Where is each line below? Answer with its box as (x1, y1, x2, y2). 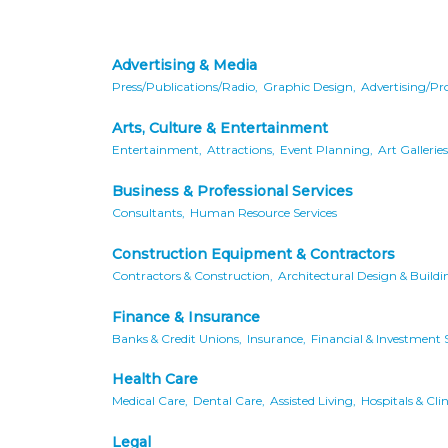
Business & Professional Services (112, 181, 353, 200)
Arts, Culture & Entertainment (112, 118, 328, 137)
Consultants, (112, 204, 185, 220)
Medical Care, (112, 393, 188, 409)
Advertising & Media (112, 55, 257, 74)
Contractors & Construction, (112, 267, 273, 283)
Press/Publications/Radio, (112, 78, 258, 94)
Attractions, (207, 141, 275, 157)
